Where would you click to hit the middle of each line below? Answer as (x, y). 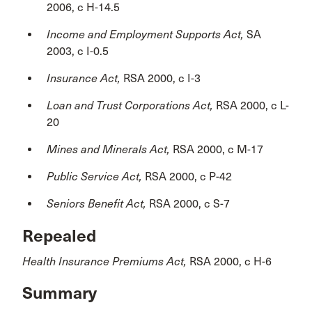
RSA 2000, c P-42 (188, 176)
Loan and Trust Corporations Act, (131, 105)
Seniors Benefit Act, (98, 203)
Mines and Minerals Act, (110, 149)
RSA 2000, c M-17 (218, 149)
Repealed (59, 236)
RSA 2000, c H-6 (231, 261)
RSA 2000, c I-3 (162, 78)
